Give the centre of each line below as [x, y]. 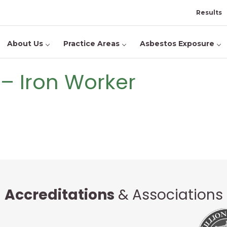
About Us [25, 44]
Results [209, 12]
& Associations [168, 195]
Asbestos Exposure [177, 44]
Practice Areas [91, 44]
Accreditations [59, 195]
